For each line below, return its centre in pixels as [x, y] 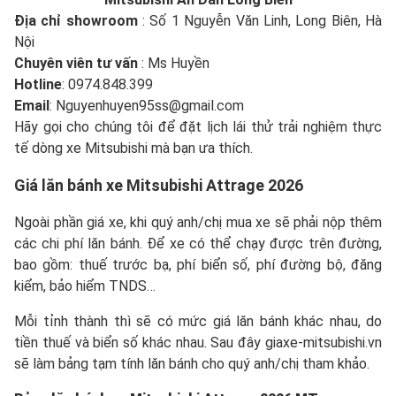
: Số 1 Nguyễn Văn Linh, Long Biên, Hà [263, 20]
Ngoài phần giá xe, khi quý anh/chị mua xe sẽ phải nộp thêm [198, 222]
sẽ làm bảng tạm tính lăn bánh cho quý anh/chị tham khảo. [192, 363]
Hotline [38, 84]
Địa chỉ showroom [79, 20]
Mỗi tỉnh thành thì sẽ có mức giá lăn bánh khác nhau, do [198, 321]
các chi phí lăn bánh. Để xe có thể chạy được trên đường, [198, 243]
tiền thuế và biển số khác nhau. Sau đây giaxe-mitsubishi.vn [198, 342]
